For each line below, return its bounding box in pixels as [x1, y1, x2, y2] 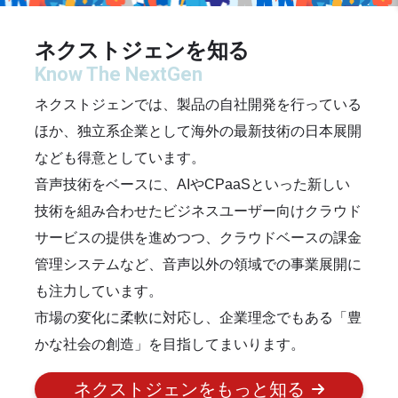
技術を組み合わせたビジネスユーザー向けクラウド [35, 203, 362, 219]
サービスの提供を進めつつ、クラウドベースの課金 [35, 230, 362, 246]
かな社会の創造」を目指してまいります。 [35, 337, 305, 353]
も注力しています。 [35, 283, 163, 299]
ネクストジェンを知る [35, 38, 249, 63]
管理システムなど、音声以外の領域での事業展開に [35, 257, 362, 273]
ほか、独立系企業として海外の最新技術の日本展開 [35, 123, 362, 139]
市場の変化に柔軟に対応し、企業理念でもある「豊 [35, 310, 362, 326]
